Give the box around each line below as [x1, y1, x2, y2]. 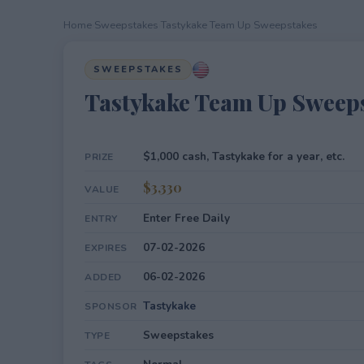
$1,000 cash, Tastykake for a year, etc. [143, 149, 344, 164]
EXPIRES [84, 241, 128, 254]
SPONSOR [84, 300, 137, 313]
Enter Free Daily [143, 210, 230, 226]
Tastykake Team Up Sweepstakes [161, 18, 318, 32]
